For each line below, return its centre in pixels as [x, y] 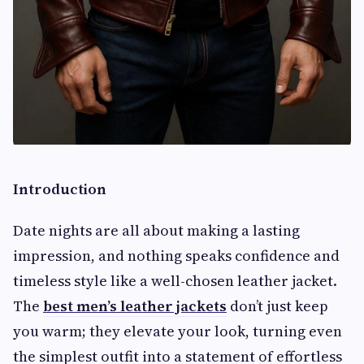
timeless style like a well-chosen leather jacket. [175, 281]
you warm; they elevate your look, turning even [178, 331]
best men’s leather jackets [135, 306]
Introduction [60, 189]
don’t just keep [277, 306]
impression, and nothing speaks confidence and [176, 256]
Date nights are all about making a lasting [156, 230]
